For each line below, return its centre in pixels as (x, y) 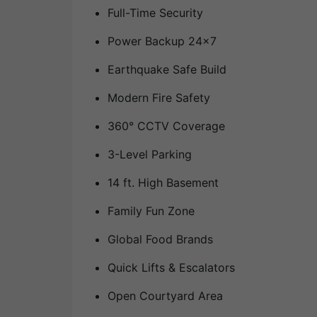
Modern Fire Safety (159, 98)
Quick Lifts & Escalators (171, 268)
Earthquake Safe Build (167, 70)
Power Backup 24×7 (162, 41)
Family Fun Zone (151, 211)
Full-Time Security (155, 13)
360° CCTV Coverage (166, 126)
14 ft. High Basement (163, 183)
